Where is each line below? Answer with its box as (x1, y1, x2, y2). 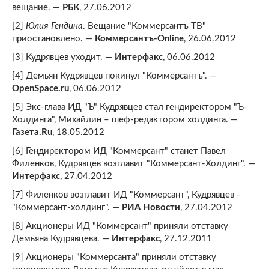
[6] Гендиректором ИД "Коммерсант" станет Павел (12, 147, 226, 156)
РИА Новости (122, 203, 180, 212)
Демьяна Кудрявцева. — (12, 234, 112, 243)
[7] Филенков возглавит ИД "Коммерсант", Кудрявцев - (12, 190, 240, 199)
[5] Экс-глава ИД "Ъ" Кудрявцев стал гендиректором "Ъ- (12, 103, 247, 112)
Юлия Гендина (26, 22, 83, 31)
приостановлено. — (12, 34, 95, 43)
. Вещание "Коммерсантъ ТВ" (83, 22, 206, 31)
